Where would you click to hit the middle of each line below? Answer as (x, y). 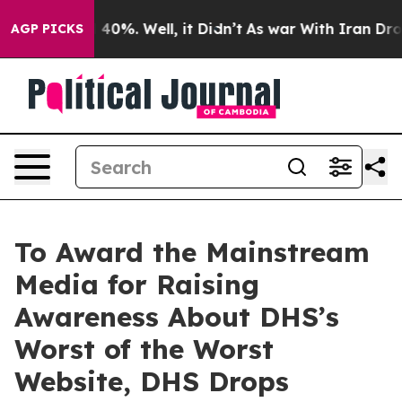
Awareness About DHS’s (177, 317)
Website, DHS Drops (152, 381)
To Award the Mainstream (192, 252)
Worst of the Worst (144, 349)
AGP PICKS (47, 29)
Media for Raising (137, 284)
